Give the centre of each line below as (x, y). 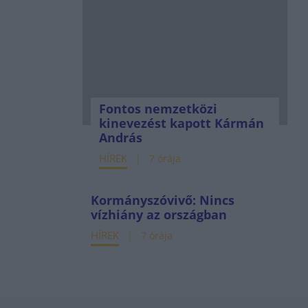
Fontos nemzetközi (158, 109)
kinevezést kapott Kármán (181, 123)
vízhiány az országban (158, 214)
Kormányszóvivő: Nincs (162, 200)
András (120, 137)
